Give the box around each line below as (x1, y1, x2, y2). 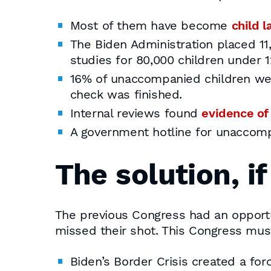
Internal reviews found (70, 106, 202, 120)
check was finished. (70, 87, 182, 102)
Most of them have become (70, 18, 232, 33)
